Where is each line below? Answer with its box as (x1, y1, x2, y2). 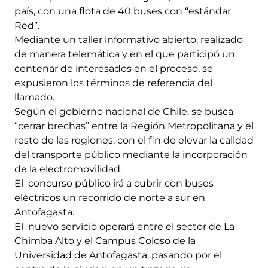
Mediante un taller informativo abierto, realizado (14, 33, 243, 45)
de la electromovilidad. (14, 163, 122, 175)
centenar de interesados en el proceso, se (14, 62, 213, 74)
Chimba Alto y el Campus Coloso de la (14, 234, 196, 246)
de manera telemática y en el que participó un (14, 48, 235, 60)
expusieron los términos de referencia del (14, 77, 212, 89)
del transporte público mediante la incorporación (14, 148, 248, 160)
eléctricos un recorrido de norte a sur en (14, 191, 205, 203)
